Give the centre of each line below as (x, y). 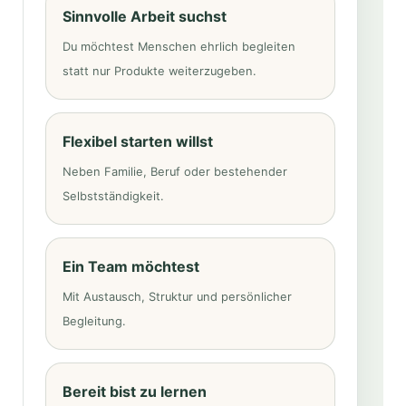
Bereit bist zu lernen (135, 392)
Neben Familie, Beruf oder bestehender (175, 172)
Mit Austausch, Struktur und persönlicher (177, 297)
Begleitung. (94, 322)
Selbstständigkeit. (113, 197)
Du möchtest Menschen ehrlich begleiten (179, 47)
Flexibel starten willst (138, 142)
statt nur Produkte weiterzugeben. (159, 72)
